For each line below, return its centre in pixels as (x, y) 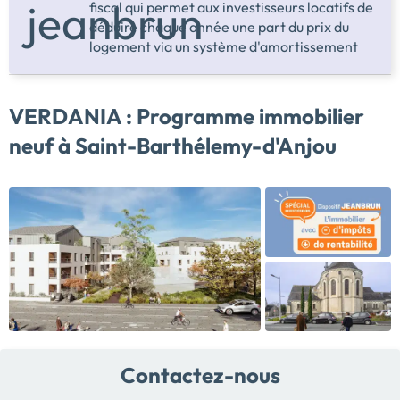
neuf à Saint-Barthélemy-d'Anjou (173, 146)
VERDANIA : (71, 117)
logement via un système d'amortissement (224, 47)
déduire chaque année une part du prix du (219, 27)
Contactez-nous (200, 375)
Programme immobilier (248, 117)
